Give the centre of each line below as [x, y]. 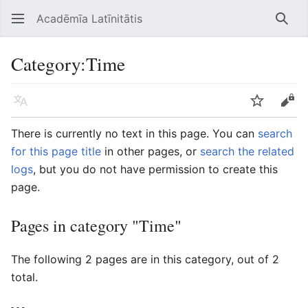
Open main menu [24, 25]
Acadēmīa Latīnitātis [89, 19]
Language [24, 107]
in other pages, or [151, 151]
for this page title [56, 151]
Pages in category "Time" [96, 225]
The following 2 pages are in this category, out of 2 [145, 259]
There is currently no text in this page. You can [134, 133]
